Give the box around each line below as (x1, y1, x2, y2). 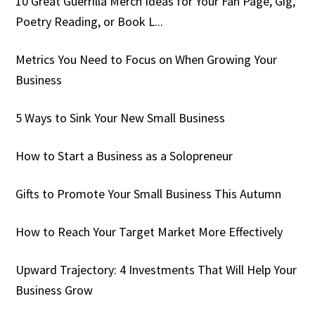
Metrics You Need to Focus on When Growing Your (15, 51, 278, 68)
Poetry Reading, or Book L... (15, 13, 164, 30)
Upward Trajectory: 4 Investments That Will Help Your (15, 262, 297, 278)
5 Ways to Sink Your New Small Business (15, 110, 226, 127)
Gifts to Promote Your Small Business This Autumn (15, 186, 282, 202)
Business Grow (15, 282, 94, 299)
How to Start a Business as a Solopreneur (15, 148, 233, 165)
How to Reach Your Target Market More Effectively (15, 224, 283, 240)
